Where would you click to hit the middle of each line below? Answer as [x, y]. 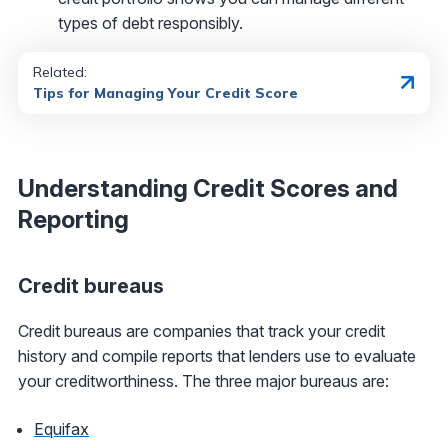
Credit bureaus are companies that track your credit [201, 330]
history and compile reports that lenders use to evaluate [217, 355]
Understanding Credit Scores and [208, 188]
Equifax [61, 428]
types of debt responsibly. [150, 22]
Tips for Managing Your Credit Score [165, 92]
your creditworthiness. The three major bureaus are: [203, 380]
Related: [62, 71]
